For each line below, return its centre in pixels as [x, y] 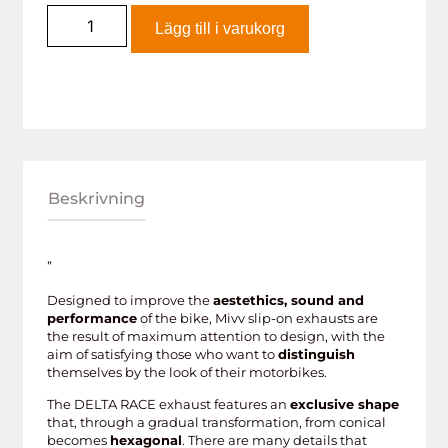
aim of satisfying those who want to [162, 353]
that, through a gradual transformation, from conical [216, 422]
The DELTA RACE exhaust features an [168, 404]
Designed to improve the [129, 299]
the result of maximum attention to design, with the [215, 335]
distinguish [316, 353]
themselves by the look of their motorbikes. [186, 371]
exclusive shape [344, 404]
